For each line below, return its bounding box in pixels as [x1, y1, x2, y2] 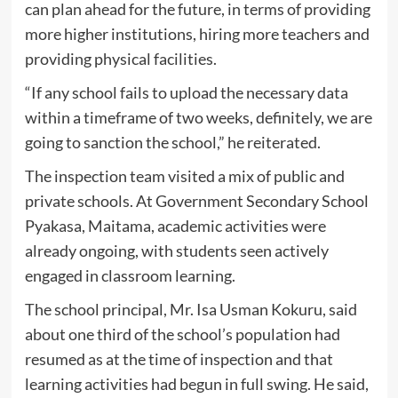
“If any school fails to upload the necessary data [24, 82, 348, 102]
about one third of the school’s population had [24, 323, 340, 344]
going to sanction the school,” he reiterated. [24, 131, 321, 152]
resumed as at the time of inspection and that [24, 348, 333, 369]
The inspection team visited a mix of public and [24, 165, 345, 186]
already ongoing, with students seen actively [24, 240, 329, 260]
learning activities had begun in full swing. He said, [24, 373, 369, 394]
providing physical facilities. [24, 48, 217, 68]
